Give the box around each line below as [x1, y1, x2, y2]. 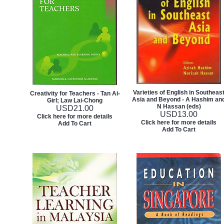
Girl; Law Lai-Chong [47, 97, 102, 104]
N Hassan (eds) [156, 103, 201, 110]
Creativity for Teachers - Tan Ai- [29, 90, 120, 97]
